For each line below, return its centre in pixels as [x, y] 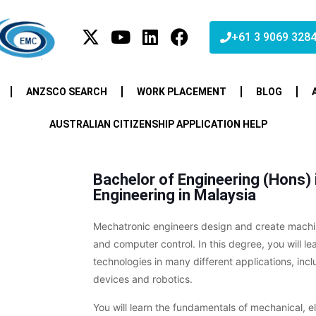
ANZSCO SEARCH [66, 91]
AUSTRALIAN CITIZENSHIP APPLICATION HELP [158, 124]
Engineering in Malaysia [175, 195]
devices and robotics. [143, 279]
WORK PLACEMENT [181, 91]
